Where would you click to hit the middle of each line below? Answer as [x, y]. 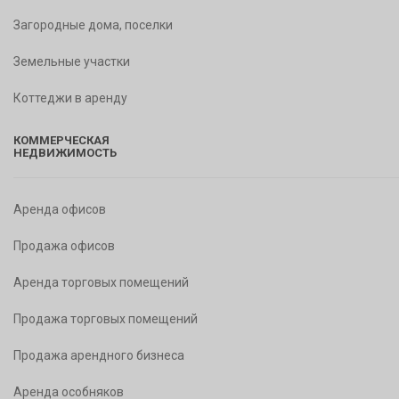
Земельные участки [72, 61]
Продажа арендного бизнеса [99, 355]
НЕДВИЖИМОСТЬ [65, 153]
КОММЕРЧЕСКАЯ [61, 140]
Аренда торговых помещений [101, 282]
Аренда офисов [60, 209]
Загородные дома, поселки [93, 25]
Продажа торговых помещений [106, 319]
